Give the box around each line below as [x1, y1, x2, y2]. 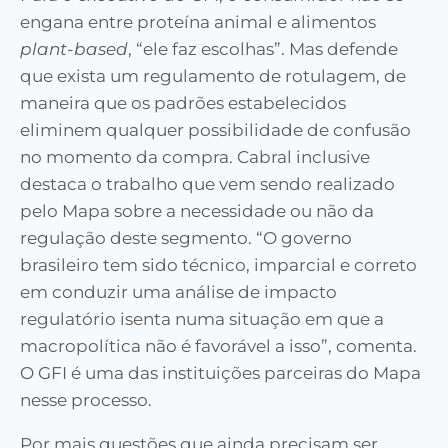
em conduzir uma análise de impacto [20, 282, 337, 302]
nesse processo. [20, 390, 152, 410]
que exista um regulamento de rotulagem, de [20, 66, 406, 86]
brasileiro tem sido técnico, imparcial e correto [20, 255, 417, 275]
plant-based [20, 39, 128, 59]
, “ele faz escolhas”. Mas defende [128, 39, 398, 59]
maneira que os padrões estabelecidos [20, 93, 346, 113]
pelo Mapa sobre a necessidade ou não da [20, 201, 374, 221]
